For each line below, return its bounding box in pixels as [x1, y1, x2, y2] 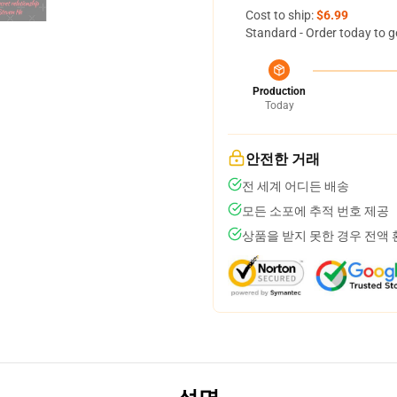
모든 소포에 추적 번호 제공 [242, 204, 389, 218]
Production [253, 85, 306, 97]
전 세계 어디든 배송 [242, 179, 349, 193]
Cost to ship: [245, 8, 316, 22]
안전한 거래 [245, 151, 320, 167]
